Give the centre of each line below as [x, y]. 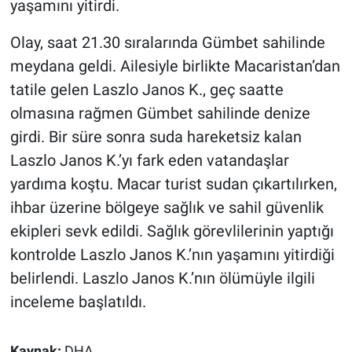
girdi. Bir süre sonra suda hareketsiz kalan [156, 137]
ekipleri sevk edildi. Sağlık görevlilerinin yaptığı [172, 231]
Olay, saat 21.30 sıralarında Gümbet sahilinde [167, 43]
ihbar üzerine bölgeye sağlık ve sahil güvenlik [167, 208]
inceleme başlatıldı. [78, 302]
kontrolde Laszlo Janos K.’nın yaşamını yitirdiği [172, 255]
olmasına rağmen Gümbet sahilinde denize [160, 114]
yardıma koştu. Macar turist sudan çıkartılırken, [173, 184]
